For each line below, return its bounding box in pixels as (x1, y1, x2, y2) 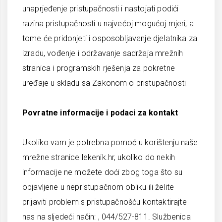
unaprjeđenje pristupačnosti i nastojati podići (22, 4, 179, 13)
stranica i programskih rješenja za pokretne (22, 63, 175, 73)
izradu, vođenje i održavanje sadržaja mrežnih (22, 49, 183, 58)
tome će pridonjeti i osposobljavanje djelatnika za (22, 34, 198, 43)
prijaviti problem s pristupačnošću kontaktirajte (22, 197, 187, 207)
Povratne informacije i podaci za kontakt (22, 108, 178, 117)
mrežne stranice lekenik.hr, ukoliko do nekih (22, 153, 175, 162)
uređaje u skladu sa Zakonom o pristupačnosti (22, 78, 186, 88)
